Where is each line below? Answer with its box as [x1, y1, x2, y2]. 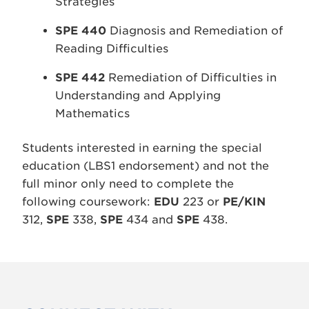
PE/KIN [223, 195, 266, 208]
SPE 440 [55, 24, 106, 37]
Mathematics [55, 107, 130, 120]
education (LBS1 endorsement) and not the [22, 159, 269, 172]
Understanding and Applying [55, 89, 221, 102]
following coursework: [22, 195, 154, 208]
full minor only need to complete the [22, 177, 234, 190]
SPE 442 [55, 71, 105, 84]
